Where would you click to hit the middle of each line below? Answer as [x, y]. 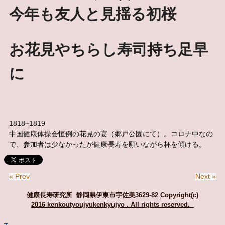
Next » [206, 176]
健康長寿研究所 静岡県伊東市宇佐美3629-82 [93, 195]
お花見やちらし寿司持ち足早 [108, 49]
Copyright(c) [179, 195]
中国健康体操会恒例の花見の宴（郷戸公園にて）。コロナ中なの [111, 134]
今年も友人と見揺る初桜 [100, 14]
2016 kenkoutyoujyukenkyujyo [78, 204]
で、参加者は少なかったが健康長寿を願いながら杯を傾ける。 [107, 144]
